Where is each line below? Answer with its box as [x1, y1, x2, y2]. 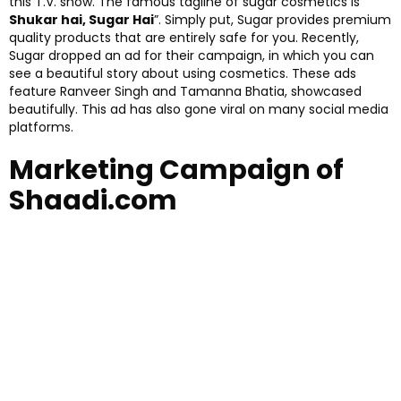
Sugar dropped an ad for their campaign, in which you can [9, 47, 374, 65]
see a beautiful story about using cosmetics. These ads [9, 64, 356, 83]
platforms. [9, 118, 73, 137]
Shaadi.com [9, 182, 177, 220]
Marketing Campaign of [9, 151, 344, 190]
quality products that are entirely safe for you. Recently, [9, 29, 359, 47]
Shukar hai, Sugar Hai [9, 11, 154, 30]
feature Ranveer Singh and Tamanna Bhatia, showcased [9, 82, 362, 101]
